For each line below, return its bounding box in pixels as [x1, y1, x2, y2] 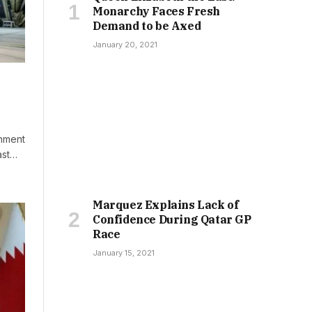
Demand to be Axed [93, 19, 201, 33]
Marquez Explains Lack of [93, 197, 239, 212]
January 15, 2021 [93, 247, 155, 258]
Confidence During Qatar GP [93, 212, 251, 226]
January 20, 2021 [93, 40, 157, 50]
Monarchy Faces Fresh [93, 4, 221, 19]
